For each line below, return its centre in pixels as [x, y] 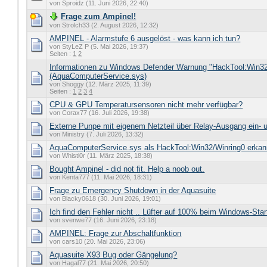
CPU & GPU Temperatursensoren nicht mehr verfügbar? [146, 105]
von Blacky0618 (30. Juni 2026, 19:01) [105, 199]
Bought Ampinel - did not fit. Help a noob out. [127, 169]
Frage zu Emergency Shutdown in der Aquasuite [133, 191]
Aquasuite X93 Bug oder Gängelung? [114, 255]
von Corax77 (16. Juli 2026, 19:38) [100, 113]
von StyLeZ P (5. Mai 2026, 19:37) [99, 47]
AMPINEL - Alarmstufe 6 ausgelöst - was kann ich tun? [145, 39]
